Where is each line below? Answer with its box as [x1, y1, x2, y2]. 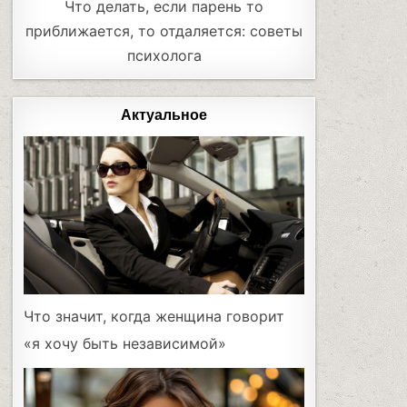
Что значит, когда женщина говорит [24, 307, 285, 326]
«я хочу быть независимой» [24, 334, 227, 353]
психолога [126, 46, 202, 65]
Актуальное [121, 106, 208, 125]
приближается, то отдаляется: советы [25, 22, 303, 41]
